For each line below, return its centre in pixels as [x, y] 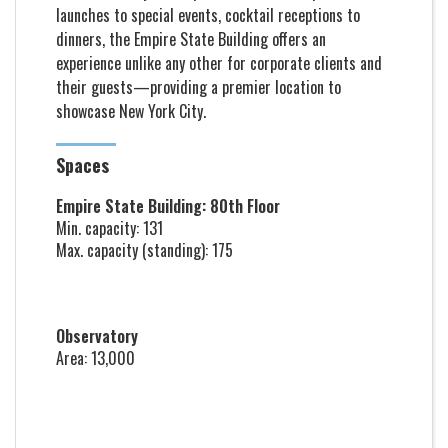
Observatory [97, 336]
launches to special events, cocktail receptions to [208, 15]
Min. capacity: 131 [109, 228]
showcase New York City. [131, 111]
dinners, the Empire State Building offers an [191, 39]
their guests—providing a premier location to [198, 87]
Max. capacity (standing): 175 [144, 250]
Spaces [82, 165]
